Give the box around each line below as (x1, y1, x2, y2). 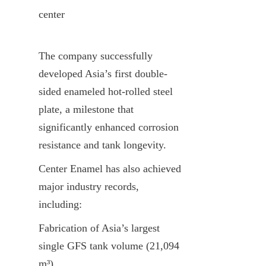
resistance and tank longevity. (39, 138, 166, 151)
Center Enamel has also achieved (39, 162, 181, 175)
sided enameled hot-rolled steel (39, 85, 173, 97)
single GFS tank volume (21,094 (39, 239, 179, 252)
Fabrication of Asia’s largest (39, 221, 160, 234)
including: (39, 198, 82, 210)
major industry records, (39, 180, 139, 192)
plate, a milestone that (39, 103, 134, 115)
